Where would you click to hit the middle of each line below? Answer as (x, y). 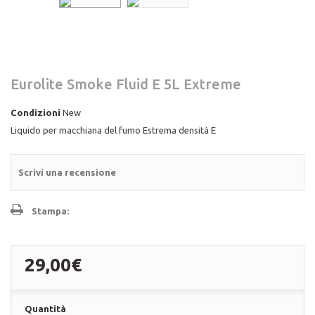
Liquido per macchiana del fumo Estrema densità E (113, 130)
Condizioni (36, 112)
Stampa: (50, 211)
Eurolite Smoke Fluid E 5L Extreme (126, 84)
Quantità (45, 309)
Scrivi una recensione (67, 172)
